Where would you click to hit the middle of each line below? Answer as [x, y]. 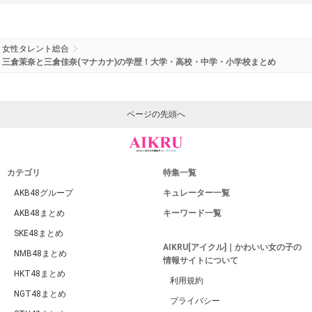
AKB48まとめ [39, 213]
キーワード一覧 [192, 213]
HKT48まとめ [40, 274]
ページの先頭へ [156, 115]
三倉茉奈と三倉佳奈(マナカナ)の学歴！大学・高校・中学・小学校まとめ [139, 62]
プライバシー [195, 301]
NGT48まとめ [40, 294]
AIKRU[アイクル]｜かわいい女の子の [232, 248]
